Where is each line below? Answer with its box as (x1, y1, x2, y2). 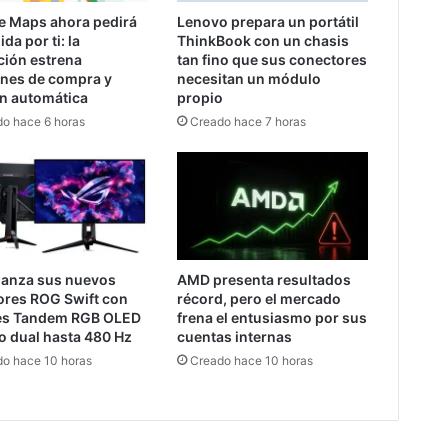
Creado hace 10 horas (190, 353, 314, 369)
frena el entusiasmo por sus (177, 309, 368, 327)
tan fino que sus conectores (177, 51, 368, 69)
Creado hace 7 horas (190, 114, 307, 130)
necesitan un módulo (177, 70, 322, 88)
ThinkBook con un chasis (177, 32, 350, 50)
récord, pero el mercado (177, 290, 342, 308)
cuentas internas (177, 328, 293, 346)
